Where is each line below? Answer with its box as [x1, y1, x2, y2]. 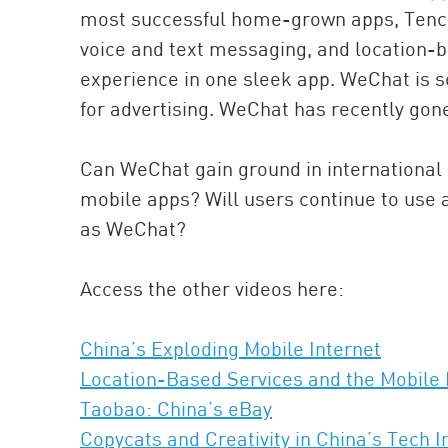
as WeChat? [80, 216, 186, 241]
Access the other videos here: [80, 276, 344, 301]
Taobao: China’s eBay [80, 396, 272, 421]
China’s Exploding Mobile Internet [80, 336, 381, 361]
